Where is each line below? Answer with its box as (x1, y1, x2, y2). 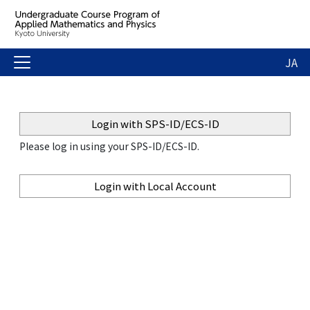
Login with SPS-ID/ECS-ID (91, 116, 219, 131)
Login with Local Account (93, 179, 217, 193)
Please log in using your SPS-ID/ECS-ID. (19, 139, 199, 153)
